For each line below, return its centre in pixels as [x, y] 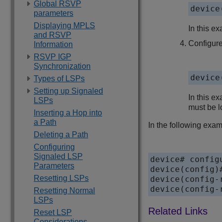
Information [53, 44]
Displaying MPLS [64, 26]
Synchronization [62, 66]
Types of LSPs [59, 79]
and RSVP [53, 35]
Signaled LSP [58, 156]
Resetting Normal [64, 191]
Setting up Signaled [68, 91]
